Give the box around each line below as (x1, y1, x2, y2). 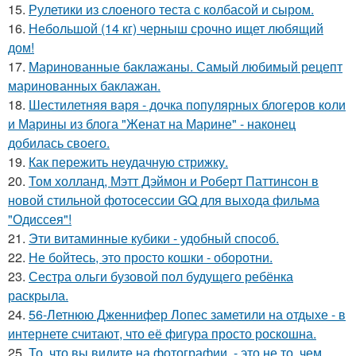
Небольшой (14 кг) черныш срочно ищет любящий (29, 19, 323, 37)
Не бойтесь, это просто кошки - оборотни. (29, 248, 273, 266)
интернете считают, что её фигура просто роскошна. (8, 324, 316, 342)
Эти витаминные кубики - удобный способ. (29, 229, 279, 247)
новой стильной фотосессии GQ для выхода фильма (8, 191, 319, 209)
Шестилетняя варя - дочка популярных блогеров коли (29, 95, 346, 114)
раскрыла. (8, 286, 68, 304)
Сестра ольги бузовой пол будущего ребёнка (29, 267, 293, 285)
